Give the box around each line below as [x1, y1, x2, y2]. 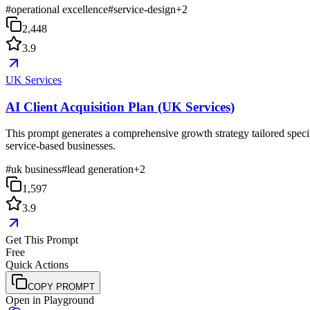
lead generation [67, 163, 134, 176]
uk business [11, 163, 62, 176]
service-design [113, 3, 176, 15]
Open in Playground [6, 294, 94, 307]
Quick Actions [6, 259, 69, 271]
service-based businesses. [6, 140, 116, 152]
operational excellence [11, 3, 108, 15]
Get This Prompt [6, 234, 78, 246]
